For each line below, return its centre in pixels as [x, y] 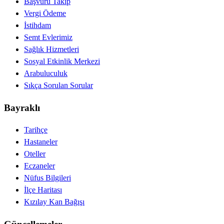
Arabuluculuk [46, 73]
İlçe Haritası [43, 190]
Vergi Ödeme [45, 13]
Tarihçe [36, 130]
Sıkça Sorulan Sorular [58, 85]
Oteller [35, 154]
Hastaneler [41, 142]
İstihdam [37, 25]
